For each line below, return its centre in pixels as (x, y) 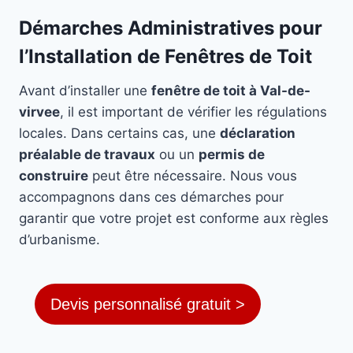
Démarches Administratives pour (171, 28)
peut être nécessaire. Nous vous (193, 176)
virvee (39, 112)
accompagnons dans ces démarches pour (151, 197)
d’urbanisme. (59, 240)
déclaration (258, 134)
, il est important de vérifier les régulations (193, 112)
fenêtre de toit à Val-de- (231, 91)
